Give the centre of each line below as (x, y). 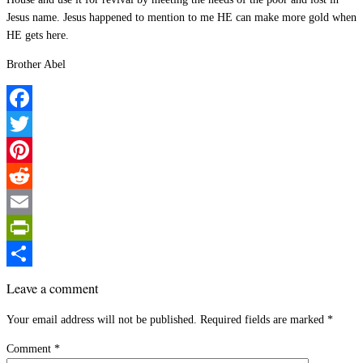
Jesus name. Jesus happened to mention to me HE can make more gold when (181, 17)
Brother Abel (36, 64)
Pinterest (26, 175)
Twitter (23, 149)
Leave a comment (53, 288)
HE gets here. (38, 35)
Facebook (28, 123)
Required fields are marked (264, 320)
